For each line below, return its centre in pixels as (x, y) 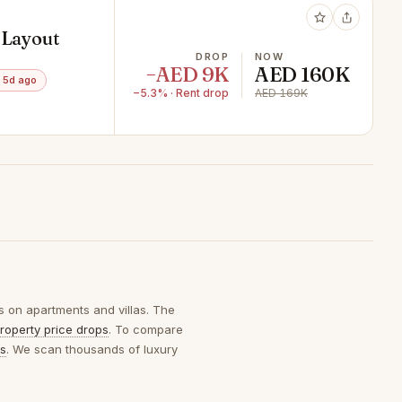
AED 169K (281, 93)
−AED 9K (187, 74)
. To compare (146, 329)
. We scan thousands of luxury (92, 349)
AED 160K (302, 74)
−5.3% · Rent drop (181, 93)
